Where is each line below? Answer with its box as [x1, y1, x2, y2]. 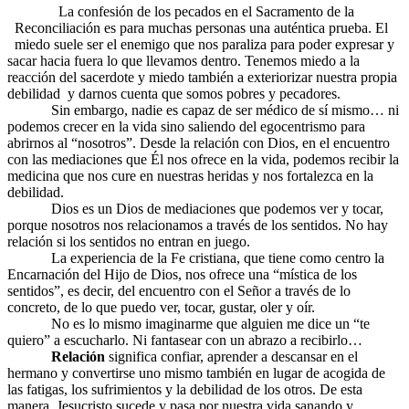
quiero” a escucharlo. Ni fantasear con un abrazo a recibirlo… [7, 332, 362, 349]
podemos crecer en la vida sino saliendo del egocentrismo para [7, 119, 365, 135]
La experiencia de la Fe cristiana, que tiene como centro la [7, 250, 384, 267]
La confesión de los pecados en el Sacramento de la [15, 4, 354, 20]
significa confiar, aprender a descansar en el [109, 349, 358, 365]
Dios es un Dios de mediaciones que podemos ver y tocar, [7, 201, 383, 217]
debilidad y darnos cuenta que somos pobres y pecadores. [7, 86, 341, 102]
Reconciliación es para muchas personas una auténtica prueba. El [15, 20, 388, 37]
